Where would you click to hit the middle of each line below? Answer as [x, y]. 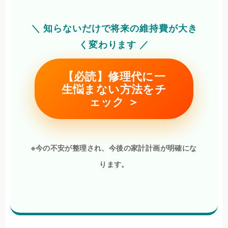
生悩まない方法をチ [114, 89]
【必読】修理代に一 [114, 76]
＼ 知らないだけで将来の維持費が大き [114, 28]
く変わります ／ [114, 44]
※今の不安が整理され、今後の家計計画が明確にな [114, 148]
